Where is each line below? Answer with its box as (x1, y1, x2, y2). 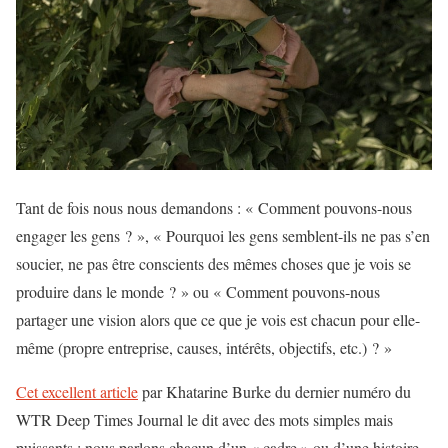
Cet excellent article (16, 381, 138, 403)
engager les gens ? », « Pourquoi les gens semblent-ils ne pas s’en (16, 225, 430, 247)
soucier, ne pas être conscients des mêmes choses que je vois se (16, 253, 411, 275)
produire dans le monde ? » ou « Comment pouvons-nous (16, 281, 380, 303)
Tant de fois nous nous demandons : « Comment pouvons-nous (16, 197, 412, 219)
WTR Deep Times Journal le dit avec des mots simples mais (16, 409, 393, 431)
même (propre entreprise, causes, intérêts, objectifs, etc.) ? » (16, 337, 392, 359)
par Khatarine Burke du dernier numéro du (138, 381, 411, 403)
